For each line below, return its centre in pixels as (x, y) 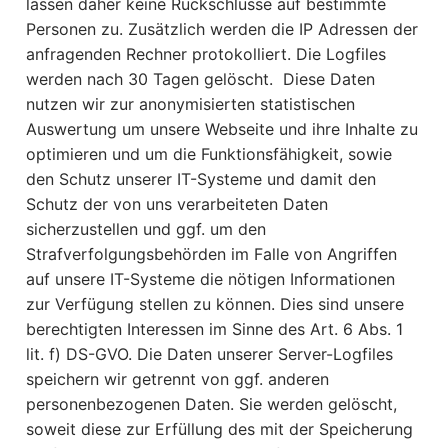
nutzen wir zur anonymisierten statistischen (190, 103)
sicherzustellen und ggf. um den (146, 228)
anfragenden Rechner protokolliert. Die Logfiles (206, 53)
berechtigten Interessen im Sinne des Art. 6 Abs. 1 (214, 328)
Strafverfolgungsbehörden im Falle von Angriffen (211, 253)
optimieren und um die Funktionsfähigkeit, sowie (209, 153)
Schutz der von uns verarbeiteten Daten (177, 203)
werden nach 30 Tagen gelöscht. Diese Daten (200, 78)
